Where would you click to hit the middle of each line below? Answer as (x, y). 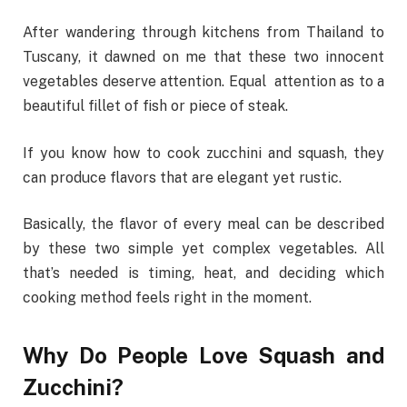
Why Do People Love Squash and (203, 355)
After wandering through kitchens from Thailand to (203, 33)
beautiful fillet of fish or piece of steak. (155, 106)
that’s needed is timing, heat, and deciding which (203, 273)
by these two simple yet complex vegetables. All (203, 249)
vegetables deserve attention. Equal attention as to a (203, 82)
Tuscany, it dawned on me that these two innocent (203, 57)
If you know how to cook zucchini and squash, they (203, 153)
